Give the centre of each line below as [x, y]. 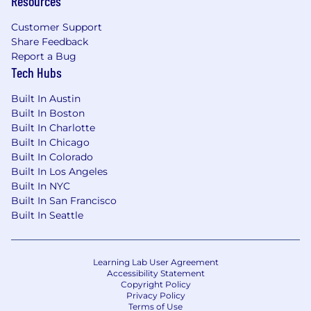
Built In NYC [41, 186]
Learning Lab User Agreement [155, 262]
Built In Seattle [47, 216]
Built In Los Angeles [59, 172]
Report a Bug [44, 57]
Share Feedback [50, 42]
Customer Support [57, 27]
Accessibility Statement [155, 274]
